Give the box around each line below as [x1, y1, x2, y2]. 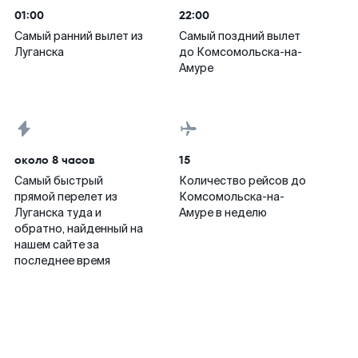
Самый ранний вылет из [14, 29, 143, 43]
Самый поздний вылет [179, 29, 300, 43]
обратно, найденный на [14, 221, 143, 236]
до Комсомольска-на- [179, 45, 302, 59]
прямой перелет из [14, 189, 117, 204]
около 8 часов [14, 152, 95, 168]
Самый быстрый [14, 173, 103, 188]
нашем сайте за [14, 237, 99, 252]
